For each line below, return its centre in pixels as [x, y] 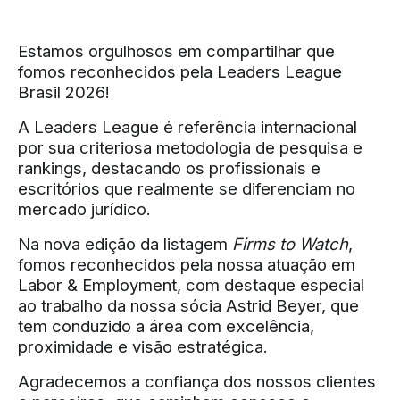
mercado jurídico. [84, 209]
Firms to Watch [290, 244]
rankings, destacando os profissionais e [169, 168]
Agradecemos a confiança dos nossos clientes [197, 381]
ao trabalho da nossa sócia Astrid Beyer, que [188, 305]
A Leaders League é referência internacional [187, 127]
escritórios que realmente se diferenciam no [187, 188]
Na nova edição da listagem [125, 244]
